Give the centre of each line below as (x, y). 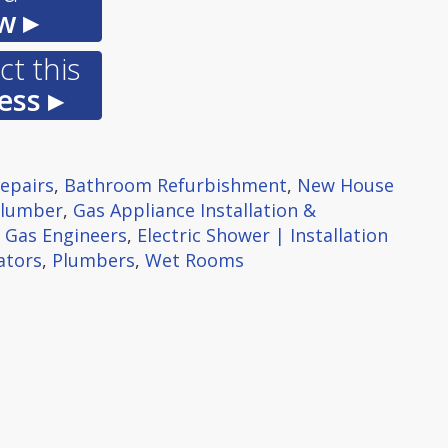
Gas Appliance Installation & (194, 210)
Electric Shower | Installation (262, 235)
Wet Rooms (194, 260)
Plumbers (93, 260)
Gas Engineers (66, 235)
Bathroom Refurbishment (175, 185)
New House (345, 185)
